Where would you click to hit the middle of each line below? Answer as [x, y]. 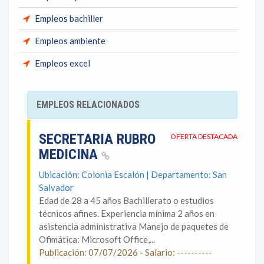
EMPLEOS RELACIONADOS [88, 105]
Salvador [56, 187]
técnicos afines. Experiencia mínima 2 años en [127, 213]
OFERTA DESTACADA [204, 136]
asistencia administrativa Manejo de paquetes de [134, 226]
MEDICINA [70, 154]
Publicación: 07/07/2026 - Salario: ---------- [126, 252]
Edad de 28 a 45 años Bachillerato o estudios [126, 200]
